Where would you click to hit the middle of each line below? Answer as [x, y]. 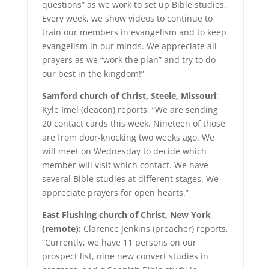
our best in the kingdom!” [93, 74]
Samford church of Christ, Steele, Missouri [129, 96]
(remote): [61, 228]
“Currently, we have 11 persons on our [119, 242]
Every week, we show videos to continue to [127, 18]
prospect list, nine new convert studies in [125, 256]
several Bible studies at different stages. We [130, 179]
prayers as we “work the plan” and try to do [128, 60]
